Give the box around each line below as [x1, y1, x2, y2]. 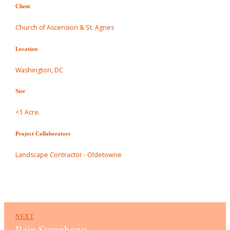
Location [15, 46, 37, 52]
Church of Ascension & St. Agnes [15, 23, 146, 32]
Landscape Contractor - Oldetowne [15, 150, 123, 159]
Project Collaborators [15, 131, 73, 137]
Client [15, 3, 32, 9]
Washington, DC [15, 65, 63, 74]
